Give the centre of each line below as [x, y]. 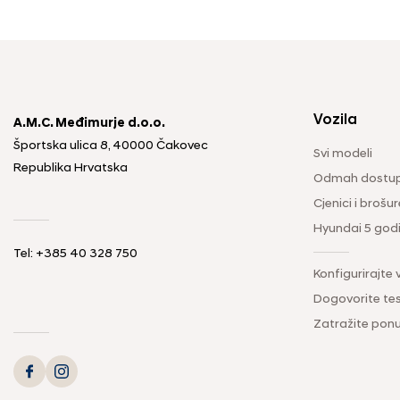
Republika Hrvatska [71, 168]
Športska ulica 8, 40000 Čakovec [111, 146]
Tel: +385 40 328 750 [75, 254]
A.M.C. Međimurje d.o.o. [89, 123]
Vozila [335, 120]
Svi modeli [343, 154]
